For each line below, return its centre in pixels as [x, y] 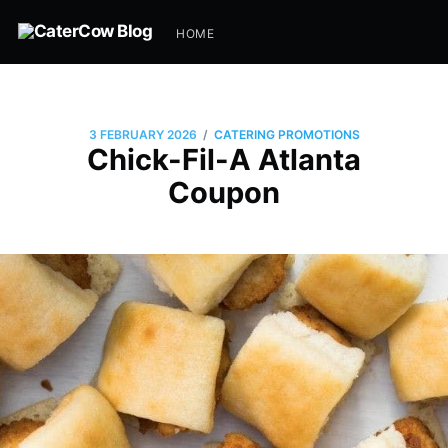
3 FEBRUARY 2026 [142, 135]
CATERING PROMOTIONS [286, 135]
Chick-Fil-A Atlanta [224, 159]
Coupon [224, 192]
